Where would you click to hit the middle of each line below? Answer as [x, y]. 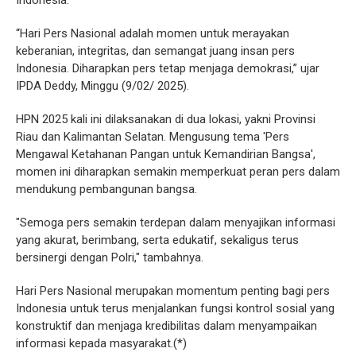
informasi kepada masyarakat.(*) [101, 343]
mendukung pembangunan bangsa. [108, 189]
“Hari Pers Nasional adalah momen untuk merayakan [153, 33]
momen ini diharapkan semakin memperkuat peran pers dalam [178, 172]
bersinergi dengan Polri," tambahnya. [111, 257]
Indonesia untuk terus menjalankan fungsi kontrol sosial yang [175, 308]
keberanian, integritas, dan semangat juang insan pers [155, 51]
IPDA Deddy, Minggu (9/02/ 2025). [103, 86]
